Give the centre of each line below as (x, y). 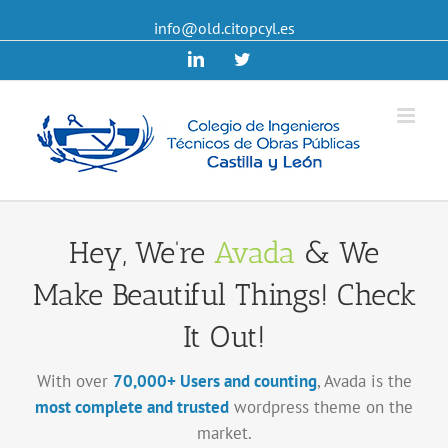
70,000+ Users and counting (214, 381)
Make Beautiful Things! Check (224, 295)
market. (224, 433)
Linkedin (231, 58)
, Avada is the (364, 381)
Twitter (271, 58)
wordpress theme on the (321, 407)
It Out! (224, 337)
